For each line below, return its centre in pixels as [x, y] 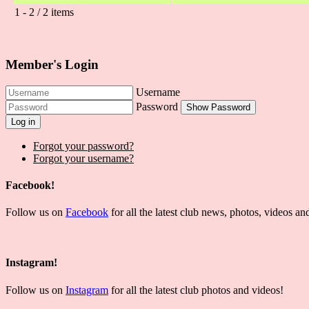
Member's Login [52, 64]
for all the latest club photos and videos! [196, 290]
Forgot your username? [83, 158]
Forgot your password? [83, 146]
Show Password [218, 107]
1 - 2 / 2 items [44, 12]
